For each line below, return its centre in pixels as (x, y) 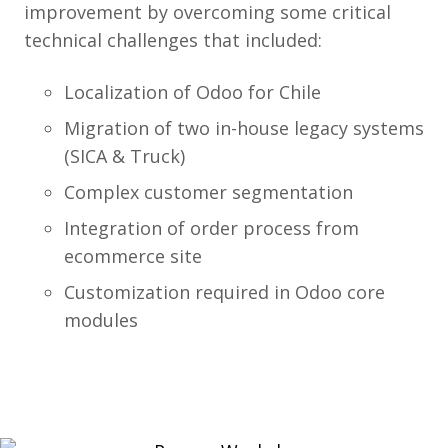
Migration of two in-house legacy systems (244, 128)
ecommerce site (133, 256)
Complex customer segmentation (208, 192)
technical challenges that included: (173, 40)
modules (101, 320)
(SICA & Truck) (124, 156)
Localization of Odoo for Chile (192, 92)
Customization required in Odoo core (224, 292)
